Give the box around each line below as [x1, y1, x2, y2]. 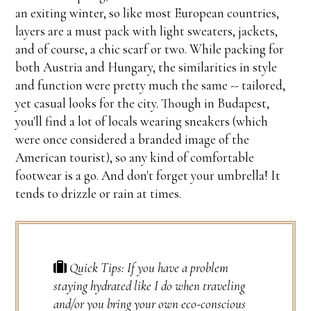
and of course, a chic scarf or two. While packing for [15, 41, 285, 58]
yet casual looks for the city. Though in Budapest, [15, 95, 270, 112]
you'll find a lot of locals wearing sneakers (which [15, 113, 269, 130]
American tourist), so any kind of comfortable [15, 149, 255, 166]
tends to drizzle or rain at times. [15, 185, 182, 202]
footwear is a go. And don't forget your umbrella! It [15, 167, 281, 184]
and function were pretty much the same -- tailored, [15, 77, 286, 94]
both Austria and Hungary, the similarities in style [15, 59, 278, 76]
